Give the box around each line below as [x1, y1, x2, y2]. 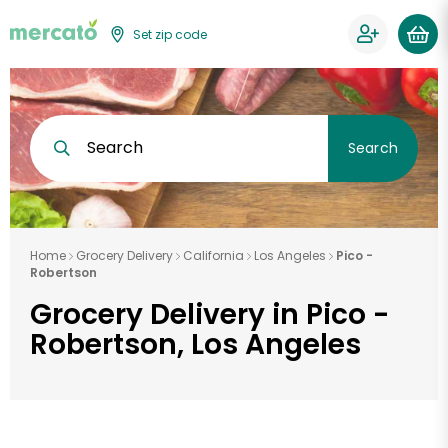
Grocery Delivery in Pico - [30, 295, 389, 334]
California [183, 247, 244, 264]
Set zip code [133, 25, 208, 43]
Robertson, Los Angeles [30, 325, 361, 364]
